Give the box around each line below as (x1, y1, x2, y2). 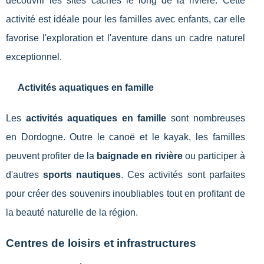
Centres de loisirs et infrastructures (6, 237, 196, 250)
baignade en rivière (97, 151, 183, 161)
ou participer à (182, 151, 245, 161)
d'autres (6, 170, 44, 180)
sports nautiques (43, 170, 121, 180)
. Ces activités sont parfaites (121, 170, 245, 180)
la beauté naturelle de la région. (6, 207, 138, 218)
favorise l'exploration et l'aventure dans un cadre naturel (6, 33, 245, 44)
